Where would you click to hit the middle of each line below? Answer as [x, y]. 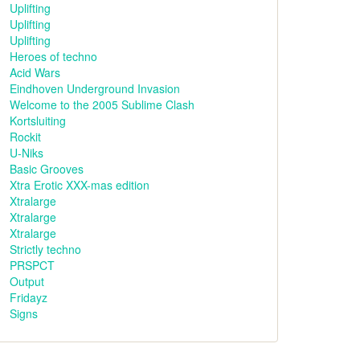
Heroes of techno [53, 56]
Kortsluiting [38, 121]
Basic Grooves [47, 169]
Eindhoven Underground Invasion [95, 88]
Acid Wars [35, 72]
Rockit [25, 137]
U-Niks [27, 153]
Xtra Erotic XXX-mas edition [80, 185]
